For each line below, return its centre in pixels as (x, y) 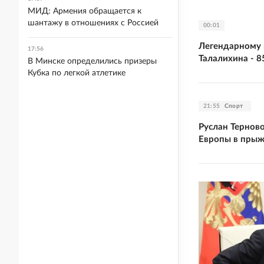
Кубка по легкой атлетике (77, 73)
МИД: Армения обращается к (85, 11)
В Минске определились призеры (92, 61)
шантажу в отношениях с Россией (93, 23)
